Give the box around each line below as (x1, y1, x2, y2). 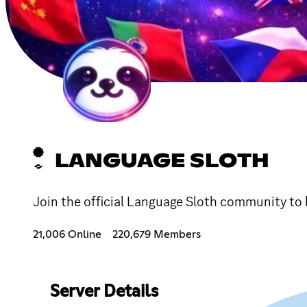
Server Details (49, 283, 158, 300)
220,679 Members (112, 228, 201, 240)
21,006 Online (33, 228, 101, 240)
